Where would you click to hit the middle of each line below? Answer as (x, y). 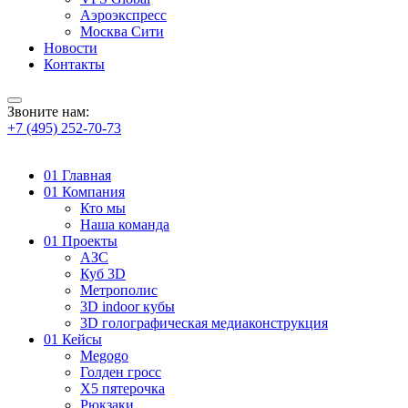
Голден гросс (121, 372)
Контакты (74, 64)
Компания (93, 192)
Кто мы (103, 208)
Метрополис (119, 290)
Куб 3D (103, 274)
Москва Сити (122, 31)
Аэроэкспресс (123, 15)
